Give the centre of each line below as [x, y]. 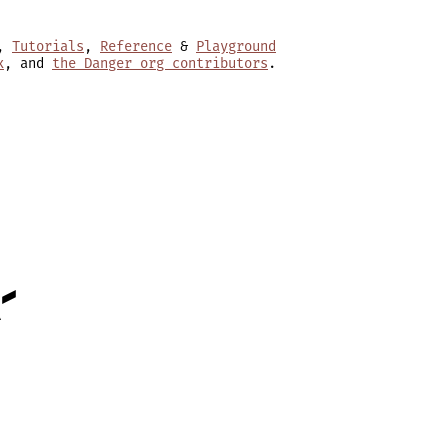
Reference [136, 46]
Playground [236, 46]
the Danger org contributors [160, 63]
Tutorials [48, 46]
